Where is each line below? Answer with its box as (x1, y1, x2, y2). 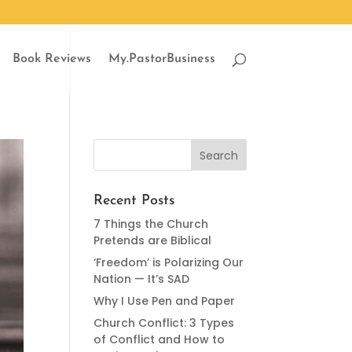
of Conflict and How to (93, 332, 225, 347)
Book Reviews (12, 53, 91, 65)
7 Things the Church (93, 216, 209, 232)
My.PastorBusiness (108, 53, 215, 65)
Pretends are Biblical (93, 233, 212, 248)
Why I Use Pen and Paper (93, 293, 236, 309)
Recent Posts (93, 193, 175, 208)
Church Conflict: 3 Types (93, 315, 235, 331)
